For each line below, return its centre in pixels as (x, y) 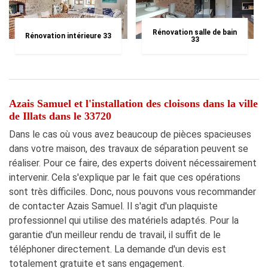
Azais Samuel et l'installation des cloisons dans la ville (133, 104)
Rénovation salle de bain (195, 33)
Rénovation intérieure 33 (68, 36)
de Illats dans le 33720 (60, 116)
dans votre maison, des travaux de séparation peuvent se (129, 149)
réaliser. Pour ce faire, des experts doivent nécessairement (133, 163)
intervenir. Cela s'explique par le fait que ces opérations (125, 178)
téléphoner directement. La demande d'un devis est (118, 249)
